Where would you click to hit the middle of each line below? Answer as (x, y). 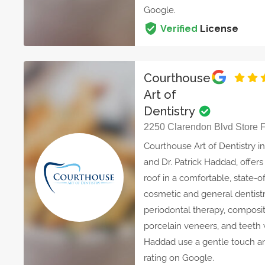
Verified (179, 29)
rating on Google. (179, 258)
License (218, 29)
